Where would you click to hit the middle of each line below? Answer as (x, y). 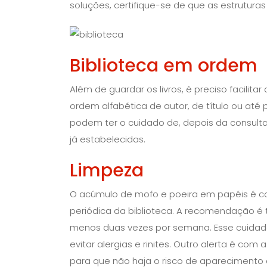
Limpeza (107, 171)
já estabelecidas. (108, 139)
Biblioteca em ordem (164, 66)
